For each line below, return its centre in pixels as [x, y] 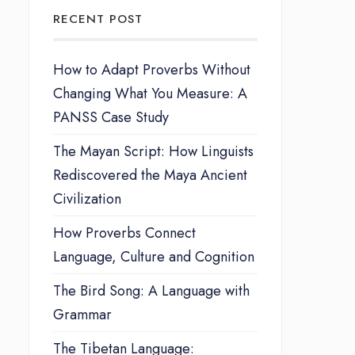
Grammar [82, 314]
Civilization [87, 198]
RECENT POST [98, 19]
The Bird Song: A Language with [151, 290]
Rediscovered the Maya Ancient [150, 175]
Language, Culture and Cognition [154, 256]
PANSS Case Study [111, 117]
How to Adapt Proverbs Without [152, 69]
